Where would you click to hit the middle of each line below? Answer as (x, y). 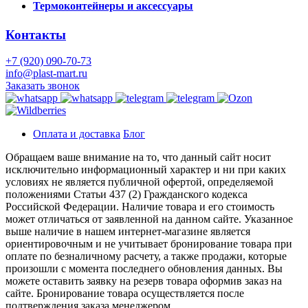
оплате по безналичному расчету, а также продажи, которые (146, 256)
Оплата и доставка (77, 134)
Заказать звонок (43, 86)
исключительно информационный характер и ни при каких (146, 170)
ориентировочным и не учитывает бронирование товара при (149, 244)
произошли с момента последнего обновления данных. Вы (144, 269)
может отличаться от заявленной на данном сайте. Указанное (149, 219)
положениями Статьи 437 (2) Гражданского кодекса (126, 195)
